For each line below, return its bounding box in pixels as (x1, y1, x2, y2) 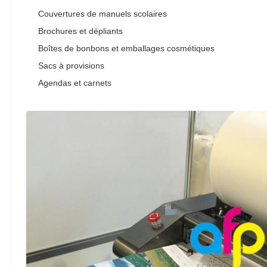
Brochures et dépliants (38, 26, 123, 36)
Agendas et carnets (38, 78, 111, 88)
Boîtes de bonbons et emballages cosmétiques (38, 44, 215, 53)
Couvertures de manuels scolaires (38, 9, 167, 18)
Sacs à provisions (38, 61, 104, 70)
